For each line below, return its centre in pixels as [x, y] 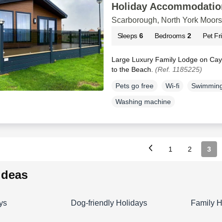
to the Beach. [133, 69]
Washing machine [143, 101]
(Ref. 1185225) [178, 69]
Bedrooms [170, 36]
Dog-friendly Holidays [109, 203]
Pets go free [134, 85]
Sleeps [127, 36]
